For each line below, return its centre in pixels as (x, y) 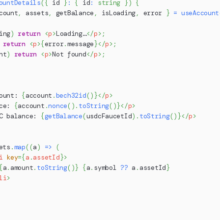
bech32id (71, 96)
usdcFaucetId (109, 116)
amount (22, 168)
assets (35, 13)
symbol (105, 168)
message (81, 44)
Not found (69, 55)
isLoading (117, 13)
